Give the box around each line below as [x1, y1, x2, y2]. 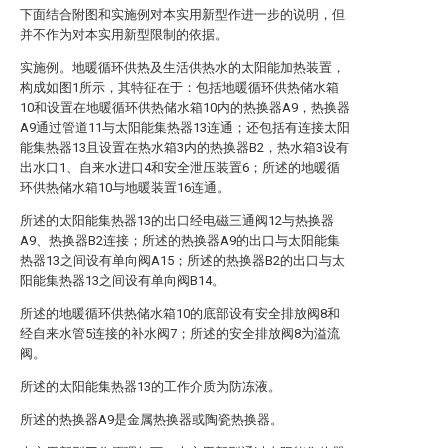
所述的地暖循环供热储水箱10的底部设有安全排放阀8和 [20, 306, 340, 321]
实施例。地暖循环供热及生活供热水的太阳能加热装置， [20, 60, 345, 75]
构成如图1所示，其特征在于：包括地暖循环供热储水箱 [20, 80, 339, 95]
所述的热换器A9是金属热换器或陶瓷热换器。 [20, 412, 283, 427]
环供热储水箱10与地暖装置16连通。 [20, 180, 230, 195]
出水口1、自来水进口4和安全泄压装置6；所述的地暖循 [20, 160, 340, 175]
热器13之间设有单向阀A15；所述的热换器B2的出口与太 [20, 253, 345, 268]
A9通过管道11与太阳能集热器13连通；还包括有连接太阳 [20, 120, 350, 135]
